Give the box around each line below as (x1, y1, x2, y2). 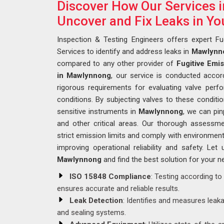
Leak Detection (69, 196, 123, 205)
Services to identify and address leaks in (57, 47, 191, 56)
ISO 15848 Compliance (69, 172, 151, 181)
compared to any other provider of (57, 59, 176, 68)
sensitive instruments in (57, 107, 138, 116)
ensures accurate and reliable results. (57, 184, 179, 193)
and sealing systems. (57, 208, 126, 217)
